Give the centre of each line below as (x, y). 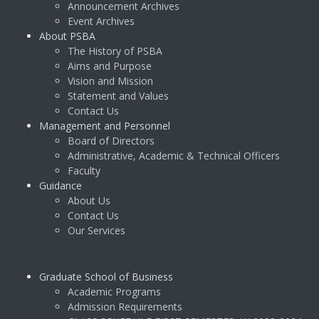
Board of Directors (111, 141)
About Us (89, 201)
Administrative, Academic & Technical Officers (174, 156)
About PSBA (67, 36)
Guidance (61, 186)
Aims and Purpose (110, 66)
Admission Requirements (125, 307)
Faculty (84, 171)
